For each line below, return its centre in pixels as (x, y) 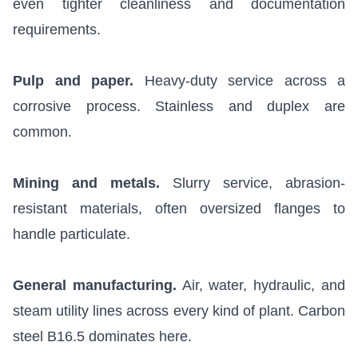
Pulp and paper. (73, 81)
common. (42, 132)
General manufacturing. (95, 286)
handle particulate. (72, 235)
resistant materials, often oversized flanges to (179, 209)
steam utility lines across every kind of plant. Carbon (179, 311)
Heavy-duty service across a (239, 81)
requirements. (57, 30)
